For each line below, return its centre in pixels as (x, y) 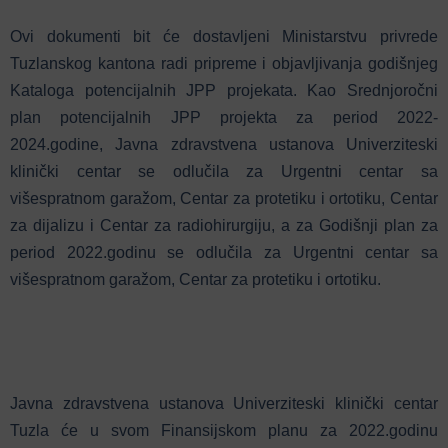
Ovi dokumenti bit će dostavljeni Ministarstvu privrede (224, 36)
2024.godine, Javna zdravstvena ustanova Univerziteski (224, 144)
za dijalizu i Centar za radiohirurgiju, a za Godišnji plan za (224, 225)
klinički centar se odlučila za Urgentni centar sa (224, 171)
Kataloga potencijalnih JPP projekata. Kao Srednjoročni (224, 90)
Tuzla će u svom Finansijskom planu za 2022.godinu (224, 430)
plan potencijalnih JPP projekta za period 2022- (224, 117)
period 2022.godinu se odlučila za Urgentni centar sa (224, 252)
